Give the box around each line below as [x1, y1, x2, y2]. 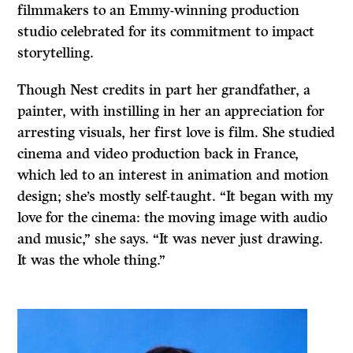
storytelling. [17, 44, 95, 62]
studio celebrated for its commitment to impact [17, 23, 315, 41]
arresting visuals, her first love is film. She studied [17, 124, 336, 142]
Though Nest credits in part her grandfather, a [17, 81, 311, 99]
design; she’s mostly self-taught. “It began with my [17, 188, 334, 206]
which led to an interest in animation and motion [17, 166, 329, 184]
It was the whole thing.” [17, 251, 166, 269]
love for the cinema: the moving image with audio [17, 209, 328, 227]
